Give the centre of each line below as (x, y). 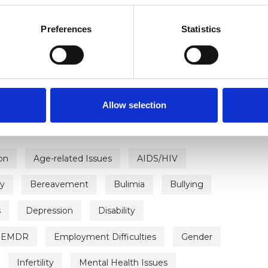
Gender (197, 237)
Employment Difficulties (105, 237)
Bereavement (59, 185)
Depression (49, 211)
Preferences (66, 29)
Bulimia (129, 185)
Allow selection (134, 105)
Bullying (187, 185)
